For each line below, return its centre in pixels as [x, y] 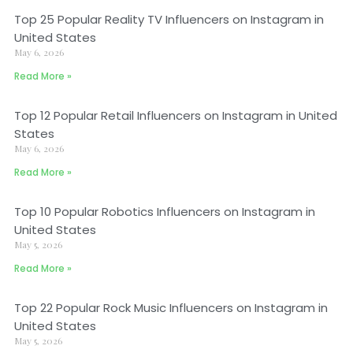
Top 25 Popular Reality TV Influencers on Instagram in [169, 19]
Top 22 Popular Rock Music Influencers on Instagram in [171, 308]
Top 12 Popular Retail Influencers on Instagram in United [176, 115]
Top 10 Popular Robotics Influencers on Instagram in [165, 212]
